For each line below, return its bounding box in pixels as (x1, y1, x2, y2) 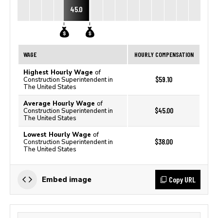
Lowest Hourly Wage (23, 131, 93, 138)
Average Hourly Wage (23, 100, 97, 107)
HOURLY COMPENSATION (134, 50, 194, 58)
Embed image (42, 175, 91, 183)
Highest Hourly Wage (23, 69, 95, 76)
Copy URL (169, 175, 196, 184)
